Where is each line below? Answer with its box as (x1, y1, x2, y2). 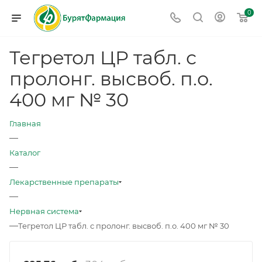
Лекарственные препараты (9, 177, 119, 187)
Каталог (9, 148, 40, 157)
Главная (9, 119, 41, 128)
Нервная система (9, 206, 79, 216)
